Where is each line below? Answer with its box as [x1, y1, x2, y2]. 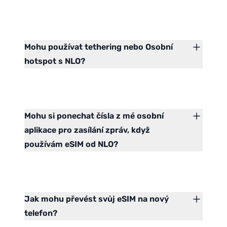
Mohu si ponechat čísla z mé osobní [24, 111, 164, 121]
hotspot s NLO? [24, 56, 85, 66]
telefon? [24, 208, 57, 218]
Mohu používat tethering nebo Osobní [24, 42, 173, 52]
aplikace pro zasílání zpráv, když [24, 125, 150, 135]
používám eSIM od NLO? [24, 139, 118, 149]
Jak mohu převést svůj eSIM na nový [24, 194, 169, 204]
